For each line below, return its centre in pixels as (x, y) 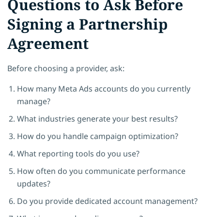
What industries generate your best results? (97, 118)
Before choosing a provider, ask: (66, 68)
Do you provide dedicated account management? (107, 201)
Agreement (48, 43)
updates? (34, 183)
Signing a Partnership (87, 24)
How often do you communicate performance (101, 171)
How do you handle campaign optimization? (98, 136)
